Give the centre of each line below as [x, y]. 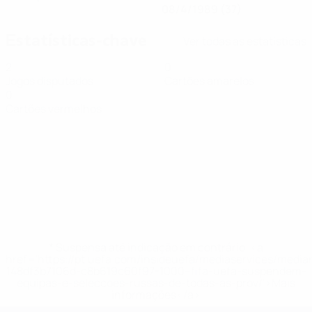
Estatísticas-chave [76, 41]
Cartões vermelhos [54, 109]
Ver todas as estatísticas [245, 41]
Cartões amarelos [209, 81]
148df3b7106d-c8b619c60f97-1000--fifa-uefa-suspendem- [156, 271]
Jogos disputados [49, 81]
